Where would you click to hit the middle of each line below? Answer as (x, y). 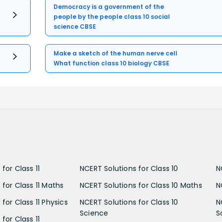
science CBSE (75, 26)
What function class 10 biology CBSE (112, 63)
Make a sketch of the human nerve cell (116, 53)
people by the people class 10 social (112, 16)
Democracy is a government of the (109, 6)
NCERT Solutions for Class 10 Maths (141, 185)
